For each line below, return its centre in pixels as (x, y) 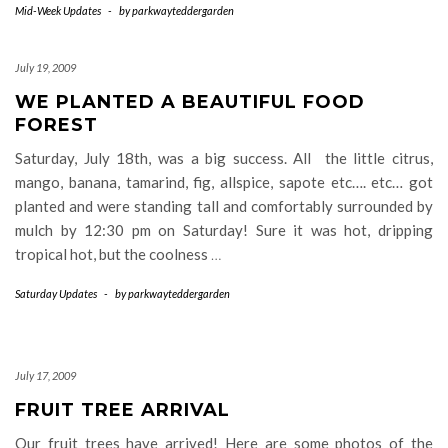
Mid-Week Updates (58, 10)
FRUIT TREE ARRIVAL (122, 409)
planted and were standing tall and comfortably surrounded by (224, 205)
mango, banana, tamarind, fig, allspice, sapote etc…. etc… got (224, 181)
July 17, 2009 (45, 375)
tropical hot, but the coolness (113, 253)
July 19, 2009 (45, 67)
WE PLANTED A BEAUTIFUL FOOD (190, 101)
